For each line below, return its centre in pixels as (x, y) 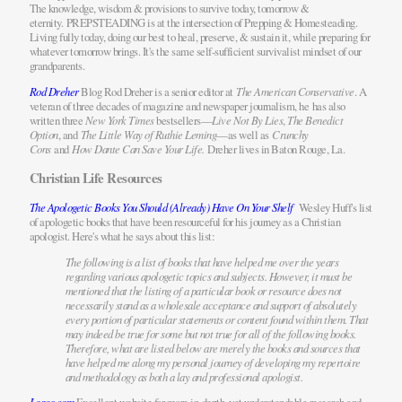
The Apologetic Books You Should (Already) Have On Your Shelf (161, 206)
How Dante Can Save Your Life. (138, 148)
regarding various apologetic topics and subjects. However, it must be (209, 275)
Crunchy (290, 134)
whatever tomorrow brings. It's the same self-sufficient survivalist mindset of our (195, 52)
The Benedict (315, 119)
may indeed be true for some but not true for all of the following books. (210, 333)
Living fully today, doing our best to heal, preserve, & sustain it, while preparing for (200, 37)
